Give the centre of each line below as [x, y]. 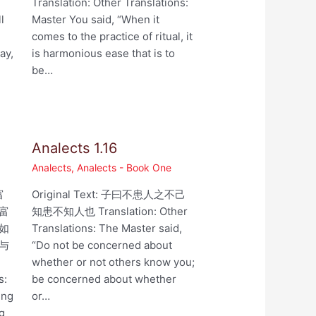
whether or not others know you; [113, 262]
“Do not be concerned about [102, 245]
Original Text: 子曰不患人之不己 [108, 195]
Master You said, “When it [95, 20]
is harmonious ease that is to [103, 54]
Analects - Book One [124, 168]
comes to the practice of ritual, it [112, 37]
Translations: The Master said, [107, 229]
